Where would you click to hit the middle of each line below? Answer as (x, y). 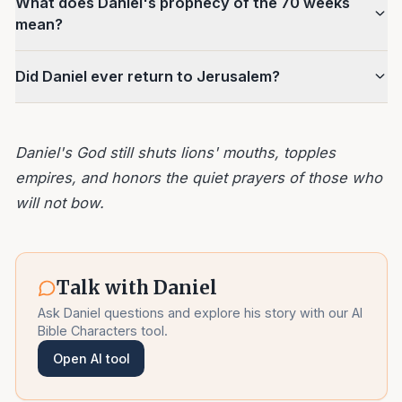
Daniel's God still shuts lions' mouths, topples (175, 152)
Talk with (105, 288)
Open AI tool (91, 358)
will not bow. (59, 202)
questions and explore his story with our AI (232, 312)
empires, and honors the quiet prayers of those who (198, 177)
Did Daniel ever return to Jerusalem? (147, 77)
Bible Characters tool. (103, 330)
